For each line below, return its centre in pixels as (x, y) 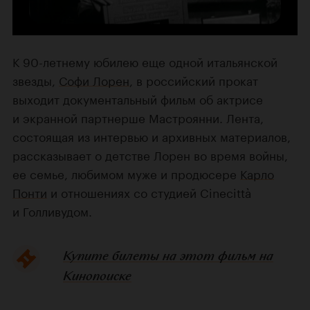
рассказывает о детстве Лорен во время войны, (150, 154)
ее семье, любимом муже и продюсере (126, 173)
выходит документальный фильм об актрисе (138, 98)
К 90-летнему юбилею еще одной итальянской (145, 61)
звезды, (36, 79)
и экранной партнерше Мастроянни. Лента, (138, 117)
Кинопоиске (97, 275)
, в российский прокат (194, 79)
